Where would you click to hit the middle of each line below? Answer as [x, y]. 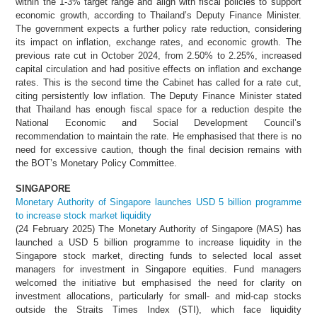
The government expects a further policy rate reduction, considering [158, 28]
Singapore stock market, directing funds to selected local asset [158, 255]
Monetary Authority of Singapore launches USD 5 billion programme [158, 202]
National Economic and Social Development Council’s [158, 122]
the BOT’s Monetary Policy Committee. [97, 163]
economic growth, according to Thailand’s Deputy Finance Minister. [158, 15]
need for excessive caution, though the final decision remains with [158, 149]
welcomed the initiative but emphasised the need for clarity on [158, 282]
